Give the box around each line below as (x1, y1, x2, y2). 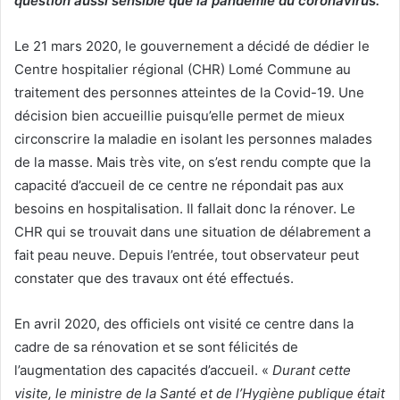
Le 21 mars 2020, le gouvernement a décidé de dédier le (14, 37, 370, 55)
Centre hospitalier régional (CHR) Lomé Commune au (14, 61, 351, 79)
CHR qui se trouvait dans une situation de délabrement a (14, 223, 371, 241)
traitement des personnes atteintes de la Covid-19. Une (14, 84, 364, 102)
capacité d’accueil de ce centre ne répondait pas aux (14, 177, 344, 195)
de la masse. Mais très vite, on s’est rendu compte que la (14, 154, 371, 171)
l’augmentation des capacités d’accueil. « (14, 362, 272, 379)
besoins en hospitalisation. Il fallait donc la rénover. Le (14, 200, 355, 218)
